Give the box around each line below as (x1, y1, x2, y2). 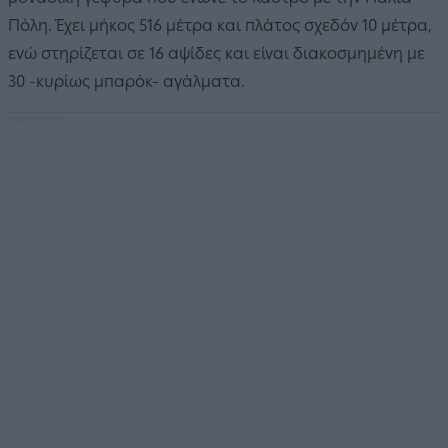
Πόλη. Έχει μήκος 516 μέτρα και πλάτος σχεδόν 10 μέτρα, (8, 16, 432, 36)
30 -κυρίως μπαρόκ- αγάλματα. (8, 72, 245, 92)
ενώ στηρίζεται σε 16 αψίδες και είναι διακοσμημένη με (8, 44, 425, 64)
